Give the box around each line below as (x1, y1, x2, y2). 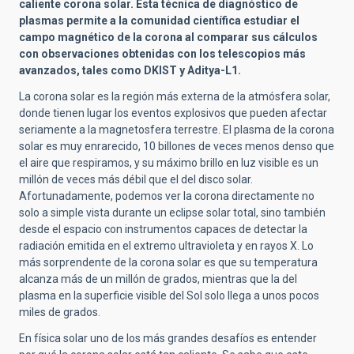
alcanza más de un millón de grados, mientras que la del (19, 273, 297, 286)
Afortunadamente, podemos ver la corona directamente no (19, 190, 314, 203)
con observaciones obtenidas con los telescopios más (19, 47, 306, 61)
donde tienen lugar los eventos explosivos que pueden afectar (19, 107, 327, 120)
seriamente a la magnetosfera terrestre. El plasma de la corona (19, 123, 334, 137)
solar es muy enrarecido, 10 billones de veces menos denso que (19, 140, 334, 153)
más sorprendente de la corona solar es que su (19, 256, 254, 269)
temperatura (254, 256, 318, 269)
